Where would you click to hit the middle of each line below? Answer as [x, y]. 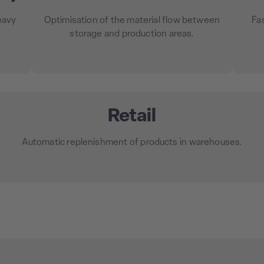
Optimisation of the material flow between [132, 21]
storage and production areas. [132, 34]
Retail [132, 117]
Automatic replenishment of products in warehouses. [132, 143]
